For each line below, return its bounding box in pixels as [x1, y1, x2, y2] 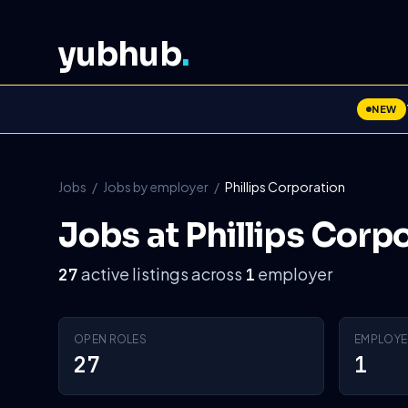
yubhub [58, 34, 181, 75]
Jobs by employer [103, 178, 209, 195]
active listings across [78, 263, 245, 284]
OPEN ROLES [74, 332, 147, 346]
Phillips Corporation [225, 178, 345, 195]
